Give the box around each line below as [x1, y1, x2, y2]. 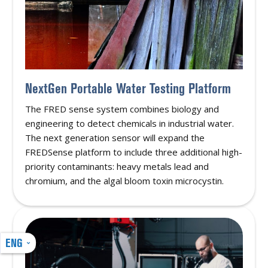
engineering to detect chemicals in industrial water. [25, 117, 234, 129]
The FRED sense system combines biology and [25, 102, 220, 115]
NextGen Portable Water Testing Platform [25, 80, 232, 96]
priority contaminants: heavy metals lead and [25, 160, 209, 172]
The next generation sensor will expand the [25, 131, 205, 144]
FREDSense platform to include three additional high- [25, 145, 243, 158]
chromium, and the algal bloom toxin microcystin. [25, 174, 224, 187]
